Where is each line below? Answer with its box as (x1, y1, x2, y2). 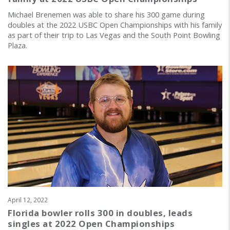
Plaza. (8, 40, 27, 51)
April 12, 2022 (8, 195, 48, 204)
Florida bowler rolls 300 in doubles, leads (8, 206, 193, 219)
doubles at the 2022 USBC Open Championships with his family (8, 20, 222, 30)
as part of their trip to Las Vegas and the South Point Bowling (8, 30, 220, 41)
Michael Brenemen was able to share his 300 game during (8, 9, 205, 20)
